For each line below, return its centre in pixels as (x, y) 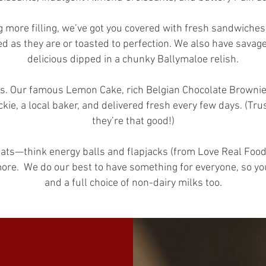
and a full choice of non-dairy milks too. (133, 183)
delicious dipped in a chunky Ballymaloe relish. (133, 60)
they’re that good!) (133, 121)
